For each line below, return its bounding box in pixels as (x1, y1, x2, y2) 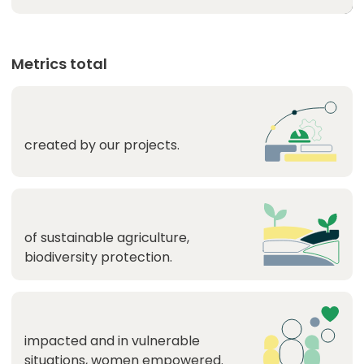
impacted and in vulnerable (24, 331, 200, 350)
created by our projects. (24, 135, 180, 154)
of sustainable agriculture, (24, 228, 197, 247)
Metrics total (11, 54, 107, 74)
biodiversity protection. (24, 248, 172, 266)
